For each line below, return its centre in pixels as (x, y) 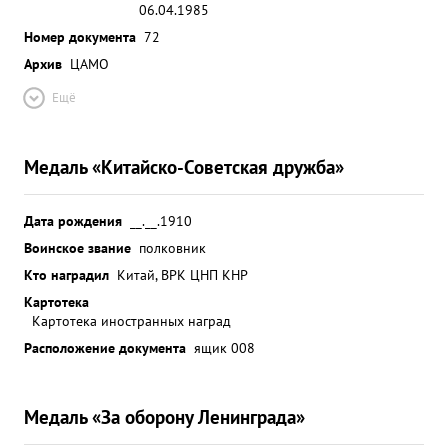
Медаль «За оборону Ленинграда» (164, 416)
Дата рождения (73, 220)
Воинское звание (77, 247)
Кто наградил (66, 274)
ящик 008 (224, 347)
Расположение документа (105, 347)
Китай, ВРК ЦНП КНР (182, 274)
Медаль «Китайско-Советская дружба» (184, 166)
